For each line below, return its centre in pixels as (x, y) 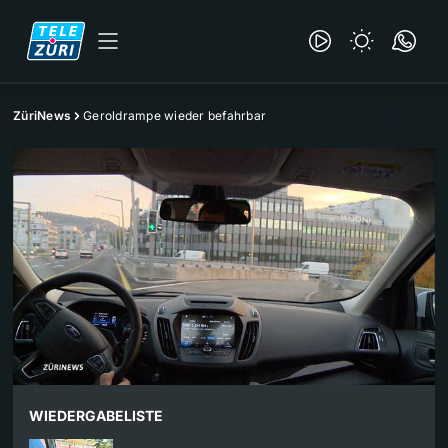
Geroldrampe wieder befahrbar (174, 115)
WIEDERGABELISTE (96, 416)
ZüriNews (42, 115)
